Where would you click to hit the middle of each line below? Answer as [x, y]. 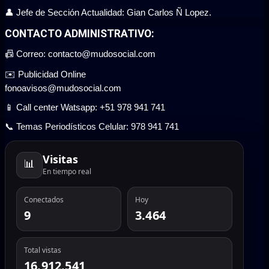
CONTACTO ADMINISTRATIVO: [80, 34]
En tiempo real [67, 172]
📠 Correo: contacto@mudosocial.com [80, 54]
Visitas [60, 159]
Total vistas [43, 250]
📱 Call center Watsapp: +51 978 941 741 [85, 107]
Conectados [44, 200]
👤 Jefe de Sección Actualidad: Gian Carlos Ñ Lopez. [108, 12]
